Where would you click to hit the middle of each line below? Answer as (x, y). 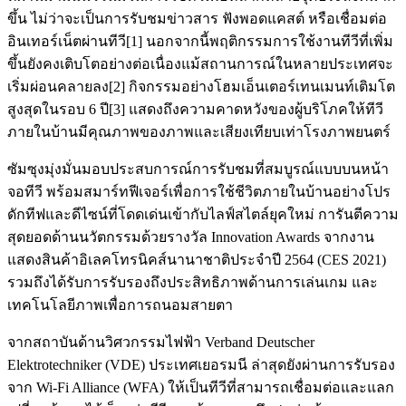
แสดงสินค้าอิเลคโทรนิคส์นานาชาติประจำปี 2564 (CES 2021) (197, 259)
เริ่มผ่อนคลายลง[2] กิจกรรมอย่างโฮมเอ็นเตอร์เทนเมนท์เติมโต (201, 86)
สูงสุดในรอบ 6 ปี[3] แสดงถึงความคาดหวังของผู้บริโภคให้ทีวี (195, 109)
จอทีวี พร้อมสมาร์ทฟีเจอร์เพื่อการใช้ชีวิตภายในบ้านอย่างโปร (199, 191)
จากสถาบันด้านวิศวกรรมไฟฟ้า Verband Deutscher (161, 342)
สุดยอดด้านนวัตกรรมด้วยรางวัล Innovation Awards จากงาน (191, 237)
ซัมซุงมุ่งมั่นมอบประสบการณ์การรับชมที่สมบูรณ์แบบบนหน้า (198, 169)
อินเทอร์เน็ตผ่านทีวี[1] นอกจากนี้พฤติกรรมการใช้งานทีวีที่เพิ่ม (200, 41)
